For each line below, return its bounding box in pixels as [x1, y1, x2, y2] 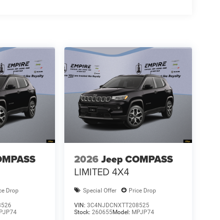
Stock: [74, 209, 92, 216]
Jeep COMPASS [101, 151, 173, 166]
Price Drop [128, 187, 156, 194]
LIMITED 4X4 [74, 164, 129, 179]
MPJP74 [131, 209, 154, 216]
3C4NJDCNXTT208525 [86, 202, 149, 209]
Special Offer [82, 187, 116, 194]
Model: [112, 209, 132, 216]
